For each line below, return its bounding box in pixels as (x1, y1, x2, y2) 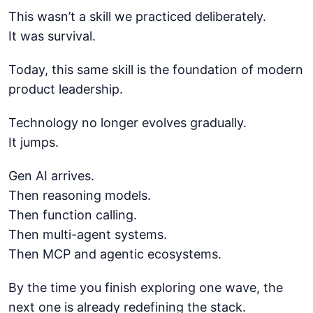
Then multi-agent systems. (8, 226, 167, 242)
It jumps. (8, 134, 59, 150)
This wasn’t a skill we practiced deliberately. (8, 8, 266, 24)
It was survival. (8, 28, 96, 43)
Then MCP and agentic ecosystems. (8, 246, 221, 261)
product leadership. (8, 81, 123, 96)
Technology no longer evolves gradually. (8, 115, 247, 130)
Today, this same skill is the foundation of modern (8, 61, 303, 77)
